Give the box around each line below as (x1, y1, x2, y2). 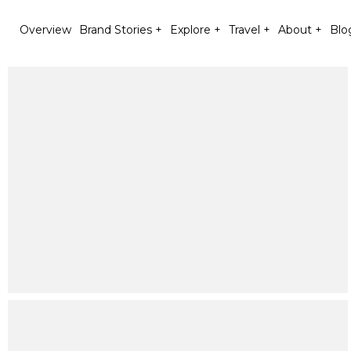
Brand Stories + (79, 23, 162, 37)
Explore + (170, 23, 221, 37)
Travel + (229, 23, 270, 37)
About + (278, 23, 322, 37)
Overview (20, 23, 71, 37)
